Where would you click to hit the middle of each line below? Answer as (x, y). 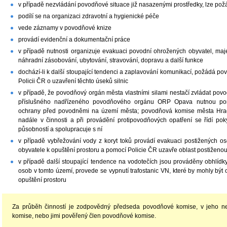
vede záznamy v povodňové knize (65, 28)
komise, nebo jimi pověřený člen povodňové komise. (84, 216)
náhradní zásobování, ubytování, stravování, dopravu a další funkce (111, 60)
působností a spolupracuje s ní (60, 129)
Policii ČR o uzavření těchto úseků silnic (73, 81)
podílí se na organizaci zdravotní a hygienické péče (89, 16)
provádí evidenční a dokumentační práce (74, 39)
